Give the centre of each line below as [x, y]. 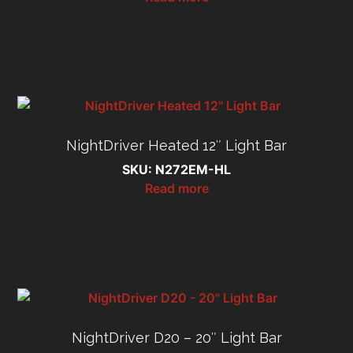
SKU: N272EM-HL [176, 170]
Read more [176, 189]
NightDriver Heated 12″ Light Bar [176, 146]
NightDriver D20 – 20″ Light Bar [176, 337]
